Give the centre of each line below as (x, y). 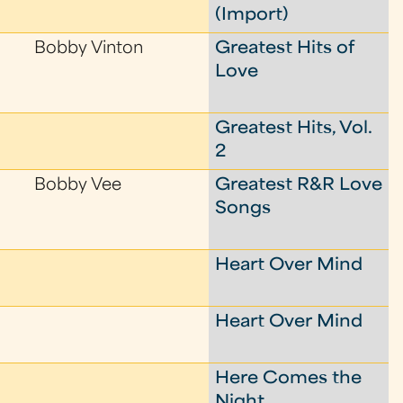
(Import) (252, 16)
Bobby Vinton (89, 49)
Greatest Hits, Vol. (294, 129)
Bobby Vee (78, 186)
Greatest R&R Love (299, 186)
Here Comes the (289, 379)
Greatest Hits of (285, 49)
